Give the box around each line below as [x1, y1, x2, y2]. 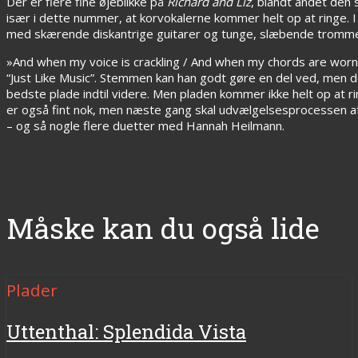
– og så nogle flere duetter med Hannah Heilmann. [6, 117, 284, 133]
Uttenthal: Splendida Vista [6, 319, 246, 345]
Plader [6, 279, 58, 302]
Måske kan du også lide [6, 209, 320, 248]
